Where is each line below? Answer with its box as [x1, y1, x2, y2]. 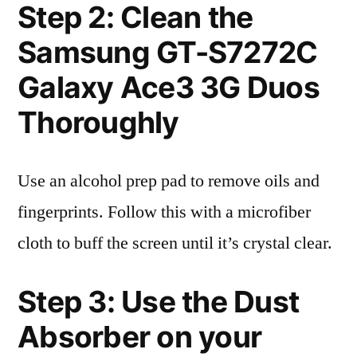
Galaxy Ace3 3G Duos [18, 69, 320, 105]
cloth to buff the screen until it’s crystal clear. [18, 232, 332, 254]
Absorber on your [18, 319, 262, 355]
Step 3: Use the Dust [18, 284, 300, 320]
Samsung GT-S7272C [18, 34, 318, 70]
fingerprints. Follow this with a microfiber [18, 201, 311, 223]
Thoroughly [18, 104, 179, 140]
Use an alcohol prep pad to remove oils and [18, 170, 320, 192]
